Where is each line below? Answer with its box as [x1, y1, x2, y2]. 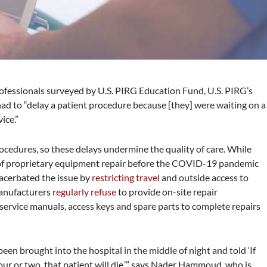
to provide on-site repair [116, 185, 218, 197]
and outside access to [160, 171, 249, 183]
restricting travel [92, 171, 160, 183]
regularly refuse [52, 185, 117, 197]
